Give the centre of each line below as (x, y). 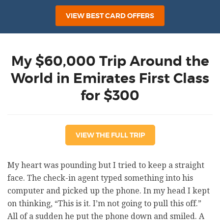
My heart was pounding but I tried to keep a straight (106, 165)
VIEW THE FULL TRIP (110, 135)
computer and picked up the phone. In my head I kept (109, 191)
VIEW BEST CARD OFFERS (110, 16)
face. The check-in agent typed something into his (100, 178)
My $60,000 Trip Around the (110, 61)
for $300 (110, 96)
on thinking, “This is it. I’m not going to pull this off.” (104, 204)
